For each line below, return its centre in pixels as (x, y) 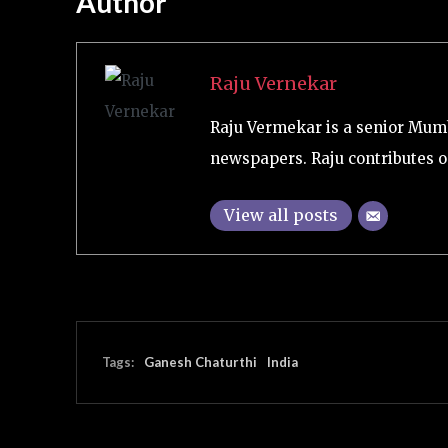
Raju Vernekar (273, 84)
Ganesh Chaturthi (200, 361)
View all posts (280, 215)
